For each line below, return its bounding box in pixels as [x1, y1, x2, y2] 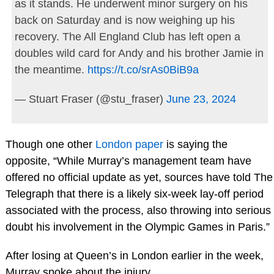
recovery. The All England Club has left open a [14, 31, 240, 43]
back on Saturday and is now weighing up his [14, 14, 235, 27]
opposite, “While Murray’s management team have [5, 154, 251, 167]
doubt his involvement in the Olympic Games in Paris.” [5, 220, 270, 233]
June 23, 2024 [166, 92, 236, 105]
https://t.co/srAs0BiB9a [87, 64, 199, 76]
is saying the [163, 138, 228, 150]
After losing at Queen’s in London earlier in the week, [5, 250, 264, 262]
